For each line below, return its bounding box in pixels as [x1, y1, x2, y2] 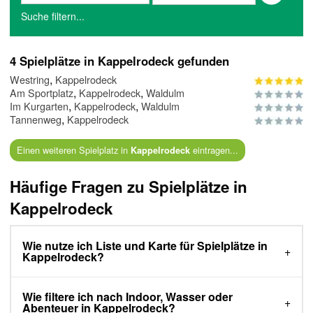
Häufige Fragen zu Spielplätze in [10, 175, 247, 198]
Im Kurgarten [10, 99, 68, 114]
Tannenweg [10, 112, 61, 127]
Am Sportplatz [10, 85, 73, 101]
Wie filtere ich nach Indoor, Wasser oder [22, 289, 233, 305]
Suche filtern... [21, 9, 85, 24]
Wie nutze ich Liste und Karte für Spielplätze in [22, 238, 268, 254]
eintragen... [189, 143, 238, 157]
